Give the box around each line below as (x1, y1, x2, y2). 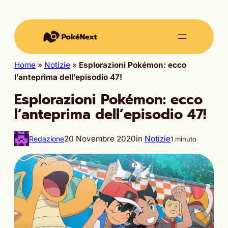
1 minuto (170, 134, 196, 143)
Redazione (29, 134, 64, 143)
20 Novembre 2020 (64, 133, 136, 144)
